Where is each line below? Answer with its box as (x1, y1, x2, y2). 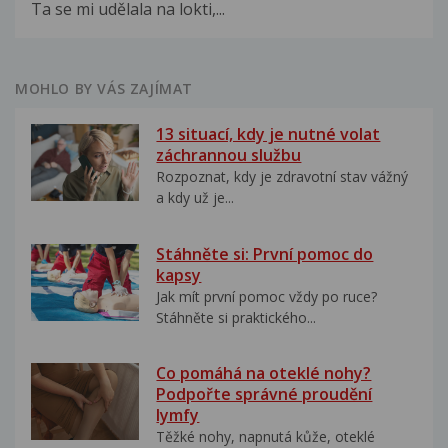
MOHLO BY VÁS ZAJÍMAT (15, 79, 193, 99)
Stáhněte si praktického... (156, 307, 317, 327)
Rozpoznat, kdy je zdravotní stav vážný (156, 167, 409, 187)
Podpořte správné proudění (156, 383, 373, 406)
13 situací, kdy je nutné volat (156, 123, 381, 146)
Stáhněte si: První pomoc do (156, 242, 374, 265)
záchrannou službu (156, 144, 302, 167)
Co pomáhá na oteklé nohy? (156, 362, 372, 385)
